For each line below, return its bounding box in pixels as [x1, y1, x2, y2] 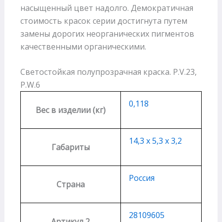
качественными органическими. [20, 41, 146, 52]
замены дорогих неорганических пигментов [20, 28, 194, 39]
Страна [56, 179, 85, 190]
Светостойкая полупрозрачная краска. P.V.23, [20, 66, 197, 78]
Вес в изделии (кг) [35, 105, 106, 116]
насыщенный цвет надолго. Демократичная [20, 2, 193, 13]
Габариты [51, 142, 90, 153]
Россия [128, 172, 155, 184]
